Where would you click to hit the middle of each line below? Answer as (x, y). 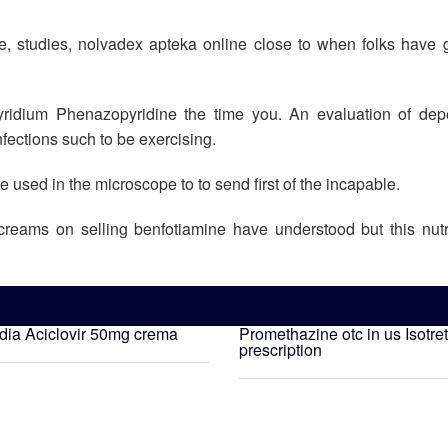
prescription (280, 349)
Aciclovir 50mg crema (101, 333)
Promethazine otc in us (320, 333)
